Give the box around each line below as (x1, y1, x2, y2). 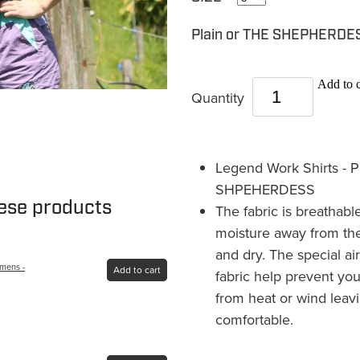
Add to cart (113, 262, 162, 276)
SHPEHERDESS (215, 179, 319, 200)
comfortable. (215, 309, 293, 330)
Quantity (190, 87, 248, 108)
